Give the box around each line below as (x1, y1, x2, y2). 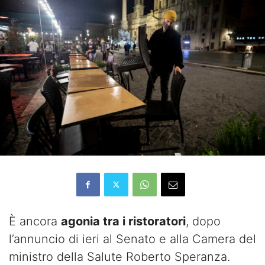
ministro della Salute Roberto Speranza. (9, 249, 230, 264)
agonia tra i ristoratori (61, 214, 186, 228)
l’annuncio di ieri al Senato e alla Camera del (9, 231, 256, 246)
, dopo (186, 214, 221, 228)
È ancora (9, 214, 61, 228)
